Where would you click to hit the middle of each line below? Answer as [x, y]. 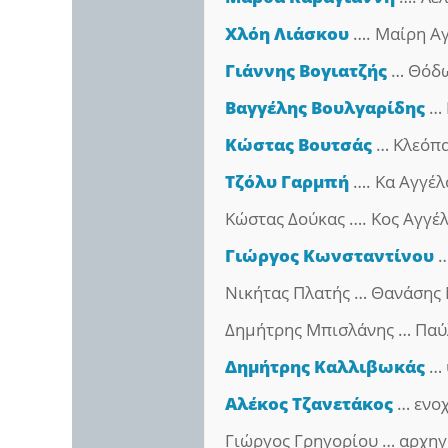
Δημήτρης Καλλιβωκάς [325, 366]
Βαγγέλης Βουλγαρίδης [325, 107]
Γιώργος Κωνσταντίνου [330, 255]
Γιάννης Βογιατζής [306, 70]
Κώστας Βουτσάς [299, 144]
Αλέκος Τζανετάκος [309, 403]
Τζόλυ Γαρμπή [287, 181]
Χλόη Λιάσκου [287, 33]
